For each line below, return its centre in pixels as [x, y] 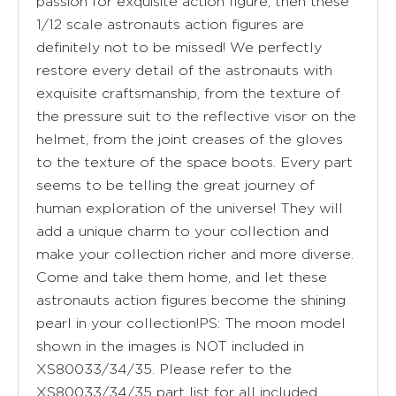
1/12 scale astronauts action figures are [170, 24]
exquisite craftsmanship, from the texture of [188, 93]
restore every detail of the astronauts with [184, 70]
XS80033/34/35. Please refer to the [164, 369]
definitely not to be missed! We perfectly [179, 47]
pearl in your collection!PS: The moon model [191, 323]
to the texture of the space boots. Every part [194, 162]
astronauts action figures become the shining [191, 300]
